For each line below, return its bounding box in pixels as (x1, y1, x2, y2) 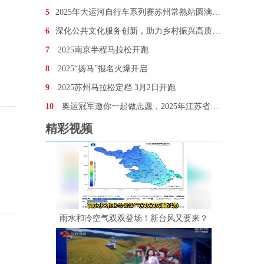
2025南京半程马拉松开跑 (55, 45, 148, 54)
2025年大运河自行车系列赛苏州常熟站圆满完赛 (55, 8, 212, 16)
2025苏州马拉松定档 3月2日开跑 (55, 83, 176, 92)
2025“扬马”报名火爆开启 (55, 64, 147, 73)
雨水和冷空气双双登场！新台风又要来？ (59, 214, 208, 223)
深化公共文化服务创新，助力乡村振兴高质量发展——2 (55, 27, 212, 35)
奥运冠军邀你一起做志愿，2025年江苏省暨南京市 (60, 102, 210, 111)
